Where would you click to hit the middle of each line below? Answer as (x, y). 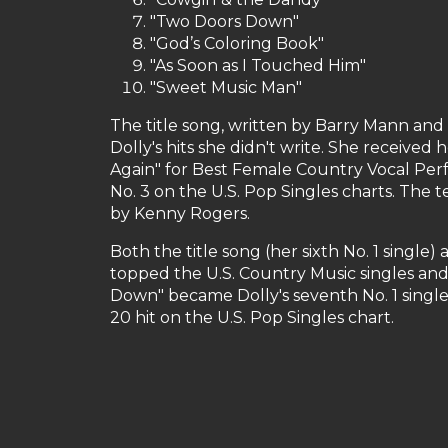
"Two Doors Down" (224, 21)
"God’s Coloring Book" (237, 43)
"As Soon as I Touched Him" (258, 65)
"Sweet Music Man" (226, 87)
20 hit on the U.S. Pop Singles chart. (252, 317)
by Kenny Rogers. (180, 213)
